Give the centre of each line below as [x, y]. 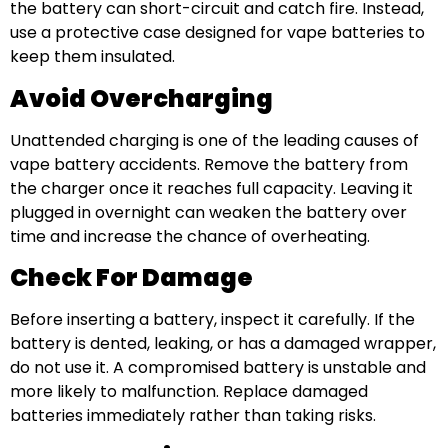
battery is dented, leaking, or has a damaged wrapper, [223, 343]
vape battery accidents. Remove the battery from [209, 164]
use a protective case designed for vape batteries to [217, 33]
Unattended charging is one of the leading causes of [214, 140]
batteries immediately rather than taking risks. [193, 415]
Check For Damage [131, 277]
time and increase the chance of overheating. [190, 236]
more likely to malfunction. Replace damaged [189, 391]
